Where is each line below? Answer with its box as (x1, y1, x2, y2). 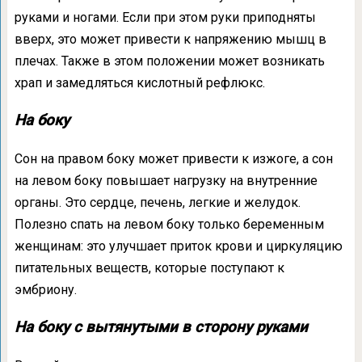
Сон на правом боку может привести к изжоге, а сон (14, 151, 333, 166)
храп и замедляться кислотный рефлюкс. (14, 75, 265, 90)
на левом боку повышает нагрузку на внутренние (14, 173, 318, 188)
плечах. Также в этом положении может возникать (14, 53, 325, 69)
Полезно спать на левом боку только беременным (14, 217, 324, 232)
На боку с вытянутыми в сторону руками (14, 318, 308, 336)
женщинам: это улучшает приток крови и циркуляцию (14, 238, 343, 254)
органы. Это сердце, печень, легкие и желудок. (14, 195, 301, 210)
